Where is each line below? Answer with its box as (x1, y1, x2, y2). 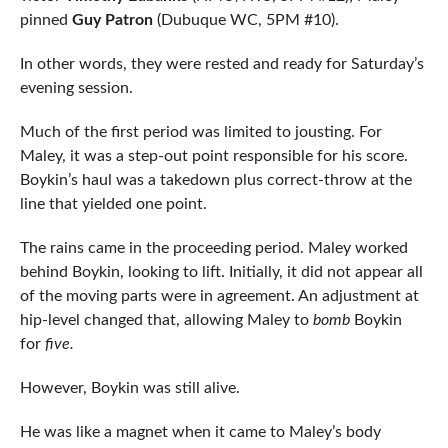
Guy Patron (71, 12, 153, 29)
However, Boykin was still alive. (19, 380, 240, 397)
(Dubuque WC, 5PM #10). (152, 12, 339, 29)
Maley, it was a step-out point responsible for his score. (19, 148, 408, 165)
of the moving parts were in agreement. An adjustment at (19, 288, 419, 305)
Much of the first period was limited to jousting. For (19, 124, 382, 141)
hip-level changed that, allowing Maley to (19, 312, 313, 329)
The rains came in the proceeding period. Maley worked (19, 240, 408, 257)
